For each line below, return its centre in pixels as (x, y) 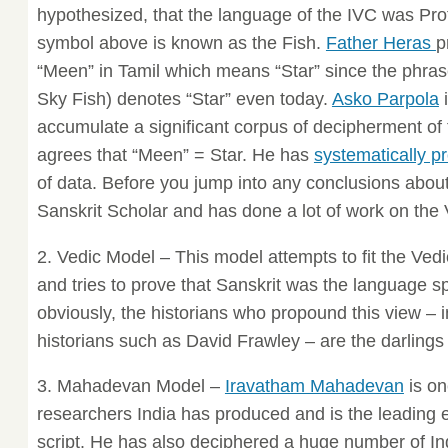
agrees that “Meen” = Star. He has (175, 154)
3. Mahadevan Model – (130, 386)
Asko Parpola (385, 98)
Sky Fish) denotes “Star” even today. (184, 98)
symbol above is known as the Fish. (181, 42)
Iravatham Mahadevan (314, 386)
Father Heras (380, 42)
